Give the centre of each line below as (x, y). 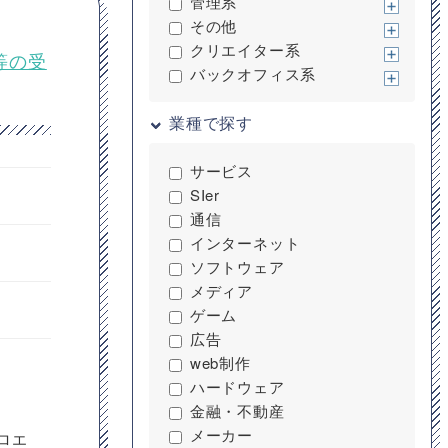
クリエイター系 (245, 49)
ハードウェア (237, 386)
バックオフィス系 (253, 73)
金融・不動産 (237, 410)
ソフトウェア (237, 266)
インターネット (245, 242)
